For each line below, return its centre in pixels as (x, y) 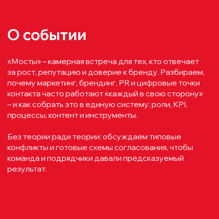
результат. (27, 169)
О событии (47, 35)
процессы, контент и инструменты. (72, 115)
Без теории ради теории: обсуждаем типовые (94, 136)
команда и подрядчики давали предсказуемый (96, 158)
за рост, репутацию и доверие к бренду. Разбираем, (106, 72)
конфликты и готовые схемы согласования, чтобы (100, 147)
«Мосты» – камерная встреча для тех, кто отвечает (103, 61)
